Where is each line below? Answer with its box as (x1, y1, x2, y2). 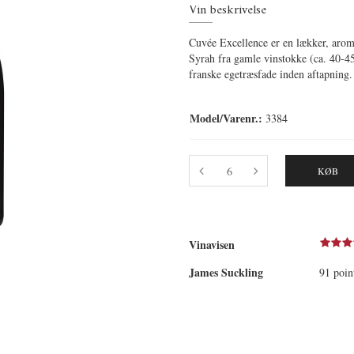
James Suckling (189, 264, 263, 281)
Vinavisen (189, 236, 235, 253)
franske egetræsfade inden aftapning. (189, 66, 352, 81)
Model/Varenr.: (190, 110, 262, 126)
